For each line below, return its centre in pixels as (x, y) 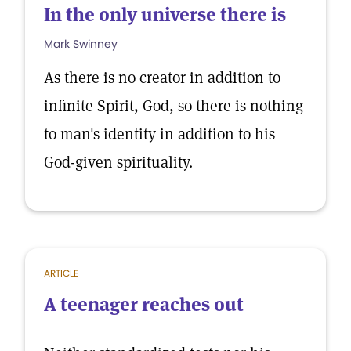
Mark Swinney (81, 44)
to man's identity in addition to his (159, 134)
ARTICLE (61, 273)
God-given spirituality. (118, 162)
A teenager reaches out (144, 304)
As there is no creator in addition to (162, 78)
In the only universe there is (165, 14)
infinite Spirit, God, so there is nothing (174, 106)
